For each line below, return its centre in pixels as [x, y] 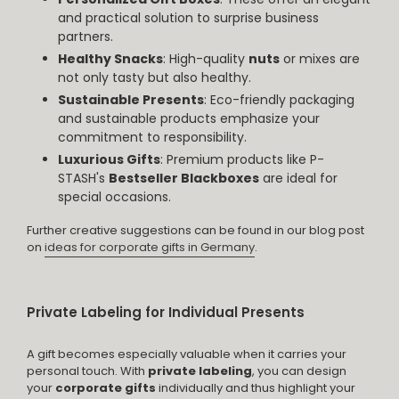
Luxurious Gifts [109, 159]
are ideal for [300, 178]
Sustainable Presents [131, 99]
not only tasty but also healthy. [155, 77]
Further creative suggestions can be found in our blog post [195, 231]
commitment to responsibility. [152, 137]
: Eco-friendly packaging [279, 99]
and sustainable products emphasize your [189, 118]
